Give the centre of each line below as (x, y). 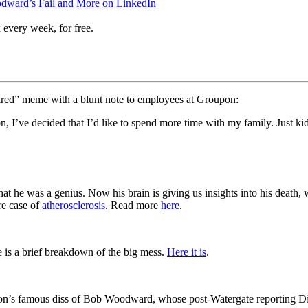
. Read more (133, 205)
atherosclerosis (74, 205)
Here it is (187, 252)
